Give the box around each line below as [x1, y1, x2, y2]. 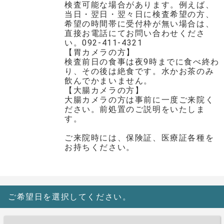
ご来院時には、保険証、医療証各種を [64, 133, 214, 142]
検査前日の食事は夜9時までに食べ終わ [64, 57, 219, 66]
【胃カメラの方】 [64, 47, 135, 57]
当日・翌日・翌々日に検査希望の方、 [64, 9, 214, 19]
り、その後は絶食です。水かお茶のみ [64, 66, 214, 76]
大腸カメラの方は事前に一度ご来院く [64, 95, 214, 104]
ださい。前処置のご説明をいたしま [64, 104, 205, 114]
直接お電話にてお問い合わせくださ [64, 28, 205, 38]
